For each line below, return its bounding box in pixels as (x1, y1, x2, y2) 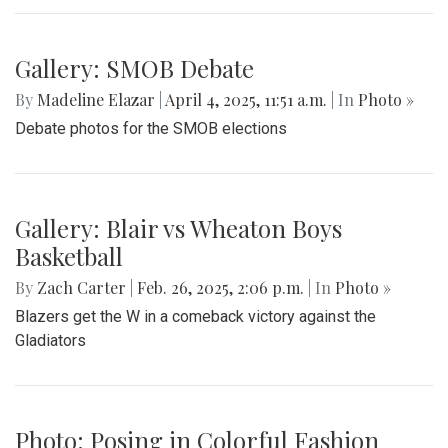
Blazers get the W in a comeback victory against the (15, 307, 376, 327)
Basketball (15, 240, 123, 273)
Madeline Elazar (37, 89, 155, 111)
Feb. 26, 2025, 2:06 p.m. (133, 277, 308, 299)
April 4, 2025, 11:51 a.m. (162, 89, 331, 111)
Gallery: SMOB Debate (15, 52, 254, 85)
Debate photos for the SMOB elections (15, 119, 287, 139)
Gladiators (15, 331, 86, 351)
